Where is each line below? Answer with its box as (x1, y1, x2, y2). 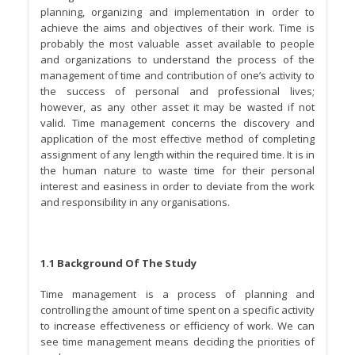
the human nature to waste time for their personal (40, 163, 315, 178)
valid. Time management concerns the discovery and (40, 116, 315, 131)
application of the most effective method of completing (40, 132, 315, 147)
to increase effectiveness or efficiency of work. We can (40, 318, 315, 333)
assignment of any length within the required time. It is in (40, 147, 315, 162)
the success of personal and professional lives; (40, 84, 315, 99)
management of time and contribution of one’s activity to (40, 68, 315, 83)
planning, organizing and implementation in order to (40, 5, 315, 20)
